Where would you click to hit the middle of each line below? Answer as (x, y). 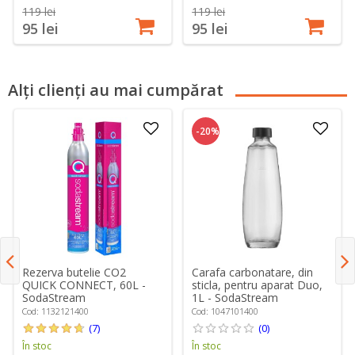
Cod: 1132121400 (56, 311)
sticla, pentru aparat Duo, (258, 285)
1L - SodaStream (235, 298)
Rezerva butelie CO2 (74, 273)
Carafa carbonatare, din (253, 273)
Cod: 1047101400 (225, 311)
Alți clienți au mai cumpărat (116, 90)
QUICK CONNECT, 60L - (84, 285)
